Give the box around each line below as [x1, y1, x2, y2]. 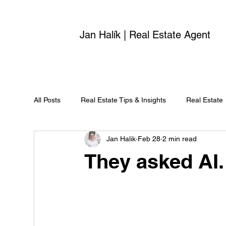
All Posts [34, 96, 61, 104]
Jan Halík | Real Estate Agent [80, 29, 211, 41]
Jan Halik [106, 135, 136, 143]
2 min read [162, 135, 197, 143]
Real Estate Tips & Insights [81, 96, 166, 104]
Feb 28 [138, 135, 161, 143]
